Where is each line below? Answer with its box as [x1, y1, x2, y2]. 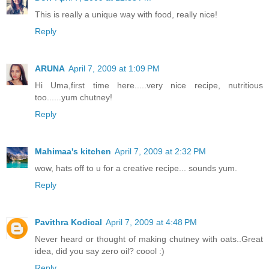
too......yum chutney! [35, 92, 112, 102]
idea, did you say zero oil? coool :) [35, 246, 165, 256]
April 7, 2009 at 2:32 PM [115, 146, 206, 156]
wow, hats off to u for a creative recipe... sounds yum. [35, 163, 237, 173]
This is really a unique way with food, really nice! [35, 9, 217, 19]
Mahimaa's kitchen [35, 146, 111, 156]
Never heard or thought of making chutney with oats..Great [35, 234, 263, 244]
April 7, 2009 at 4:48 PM [106, 217, 197, 227]
